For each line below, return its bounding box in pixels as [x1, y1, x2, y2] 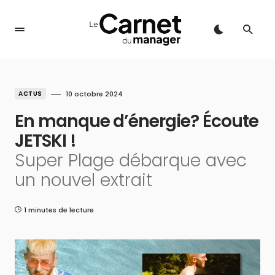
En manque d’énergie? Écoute [15, 109, 258, 133]
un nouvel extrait [15, 168, 152, 192]
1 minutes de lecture [24, 205, 94, 215]
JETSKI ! [15, 129, 76, 153]
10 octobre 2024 [65, 89, 123, 99]
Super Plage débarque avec [15, 149, 247, 172]
